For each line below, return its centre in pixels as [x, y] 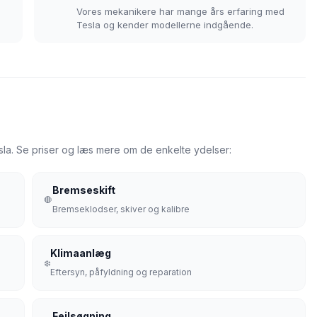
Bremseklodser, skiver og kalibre [121, 209]
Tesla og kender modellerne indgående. [165, 25]
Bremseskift [84, 190]
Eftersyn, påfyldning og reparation [121, 272]
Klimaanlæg [81, 253]
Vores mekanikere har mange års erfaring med [180, 11]
